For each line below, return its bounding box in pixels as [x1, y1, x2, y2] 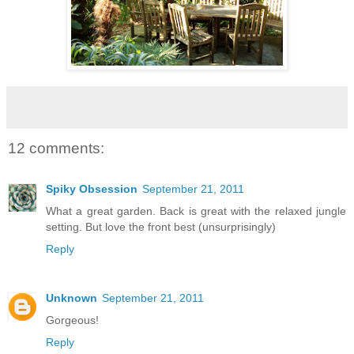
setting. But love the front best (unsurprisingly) [46, 220, 276, 234]
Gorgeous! [46, 314, 99, 327]
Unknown [46, 292, 97, 305]
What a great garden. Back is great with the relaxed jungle [46, 205, 346, 218]
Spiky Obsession [46, 183, 137, 196]
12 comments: [8, 139, 104, 156]
